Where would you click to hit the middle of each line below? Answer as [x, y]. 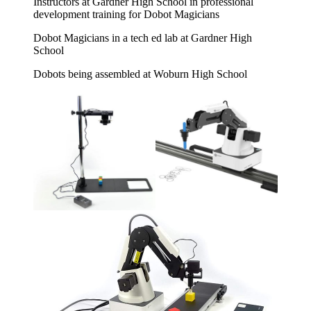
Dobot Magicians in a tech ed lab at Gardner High [143, 37]
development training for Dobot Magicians [126, 14]
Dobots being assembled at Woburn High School [140, 74]
